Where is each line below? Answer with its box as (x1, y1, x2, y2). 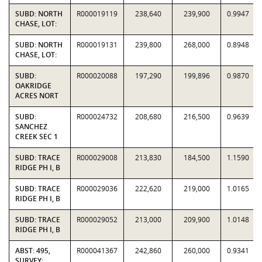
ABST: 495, (15, 246, 50, 256)
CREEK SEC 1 (15, 132, 58, 142)
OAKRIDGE (15, 81, 51, 91)
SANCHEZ (15, 122, 47, 132)
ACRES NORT (15, 91, 58, 101)
